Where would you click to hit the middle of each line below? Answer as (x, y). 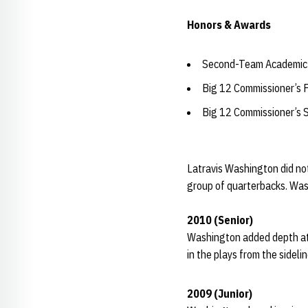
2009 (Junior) (220, 294)
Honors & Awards (229, 25)
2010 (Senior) (220, 220)
